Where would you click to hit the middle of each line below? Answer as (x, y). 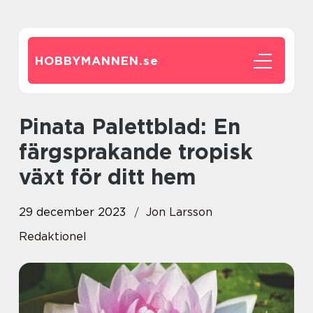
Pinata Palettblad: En (26, 126)
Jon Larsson (179, 212)
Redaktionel (53, 236)
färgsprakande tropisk (136, 152)
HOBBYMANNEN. (89, 61)
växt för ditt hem (107, 177)
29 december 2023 (72, 212)
